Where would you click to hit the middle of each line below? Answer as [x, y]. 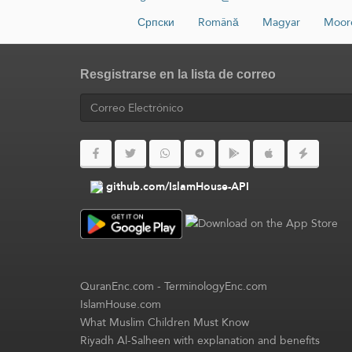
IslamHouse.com [121, 304]
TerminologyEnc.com [216, 286]
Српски [156, 22]
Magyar [281, 22]
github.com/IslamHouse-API [178, 186]
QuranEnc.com [117, 286]
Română [218, 22]
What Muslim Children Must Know [165, 323]
